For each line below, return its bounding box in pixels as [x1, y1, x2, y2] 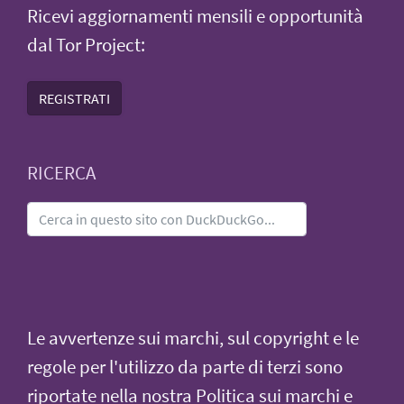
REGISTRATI [39, 88, 110, 107]
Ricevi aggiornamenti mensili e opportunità [27, 4, 363, 28]
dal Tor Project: [27, 32, 145, 57]
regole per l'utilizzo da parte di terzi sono [27, 354, 343, 379]
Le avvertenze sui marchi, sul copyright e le [27, 326, 359, 350]
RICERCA [27, 161, 96, 185]
